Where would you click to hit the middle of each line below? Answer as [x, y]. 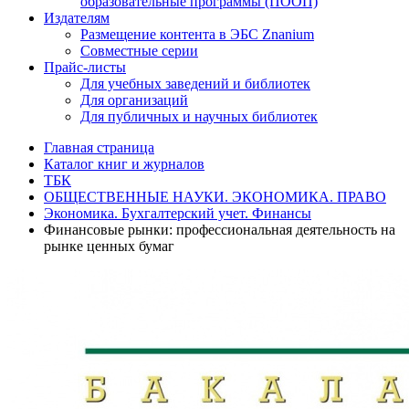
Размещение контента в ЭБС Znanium [197, 34]
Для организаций [134, 100]
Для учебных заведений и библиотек [195, 84]
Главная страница [99, 147]
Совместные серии [139, 51]
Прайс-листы [85, 67]
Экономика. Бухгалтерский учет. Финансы [178, 213]
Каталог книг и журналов [124, 164]
